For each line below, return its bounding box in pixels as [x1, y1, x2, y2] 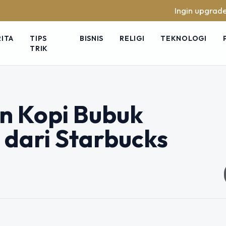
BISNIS [79, 33, 104, 43]
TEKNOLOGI [160, 33, 207, 43]
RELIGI [120, 33, 145, 43]
